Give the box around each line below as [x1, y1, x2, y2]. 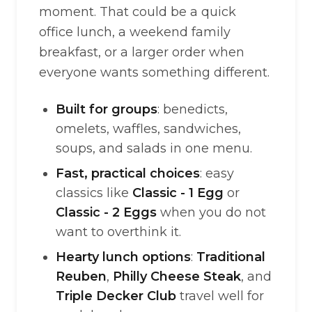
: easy [200, 166, 234, 181]
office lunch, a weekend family [39, 24, 231, 40]
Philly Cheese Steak [113, 269, 241, 284]
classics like [56, 185, 132, 201]
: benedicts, [157, 102, 228, 117]
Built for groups [56, 102, 157, 117]
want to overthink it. [56, 224, 181, 240]
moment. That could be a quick [39, 4, 236, 19]
